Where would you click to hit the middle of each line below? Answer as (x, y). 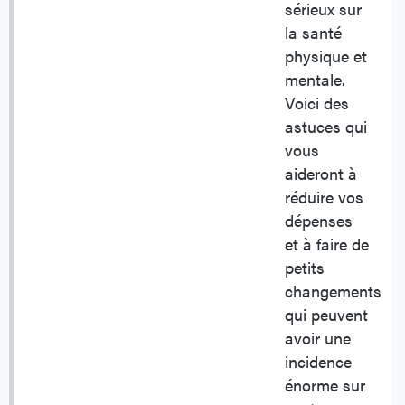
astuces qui (326, 127)
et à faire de (327, 244)
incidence (318, 362)
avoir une (318, 338)
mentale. (315, 80)
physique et (326, 56)
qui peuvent (326, 315)
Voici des (317, 103)
